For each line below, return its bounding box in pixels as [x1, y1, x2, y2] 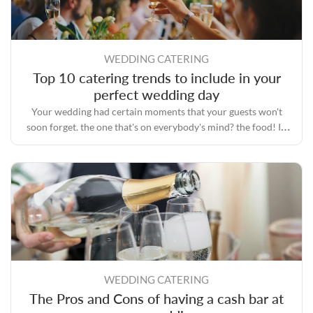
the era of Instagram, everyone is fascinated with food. [40, 136, 273, 149]
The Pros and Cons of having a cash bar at [29, 290, 284, 307]
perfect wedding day [94, 86, 219, 103]
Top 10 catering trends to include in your [32, 69, 281, 87]
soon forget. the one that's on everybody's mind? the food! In [27, 121, 286, 133]
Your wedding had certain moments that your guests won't [31, 105, 282, 118]
